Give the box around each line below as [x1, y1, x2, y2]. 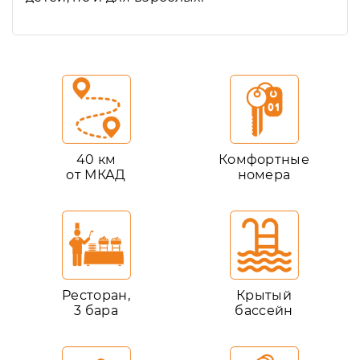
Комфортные [218, 152, 310, 167]
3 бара [74, 303, 118, 318]
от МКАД [66, 167, 126, 182]
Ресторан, [62, 288, 130, 303]
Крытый [236, 288, 292, 303]
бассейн [235, 303, 293, 318]
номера [237, 167, 291, 182]
